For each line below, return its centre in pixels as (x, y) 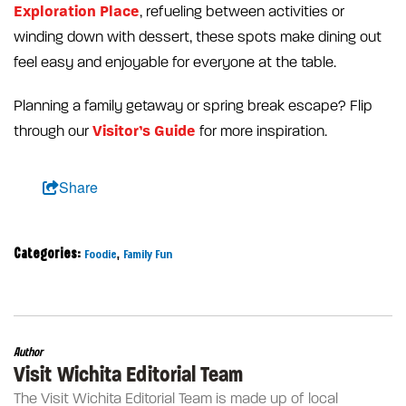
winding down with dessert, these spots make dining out (198, 38)
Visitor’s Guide (144, 131)
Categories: (47, 255)
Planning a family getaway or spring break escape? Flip (193, 106)
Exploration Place (77, 12)
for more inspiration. (261, 132)
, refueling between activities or (242, 12)
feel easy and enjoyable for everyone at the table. (175, 63)
